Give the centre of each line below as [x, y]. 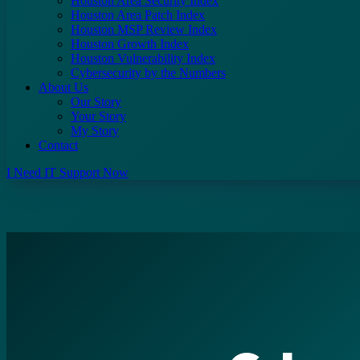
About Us [63, 87]
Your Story [98, 116]
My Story [95, 131]
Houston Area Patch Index [138, 15]
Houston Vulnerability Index [143, 58]
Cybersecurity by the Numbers [148, 73]
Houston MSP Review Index [144, 29]
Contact [58, 145]
